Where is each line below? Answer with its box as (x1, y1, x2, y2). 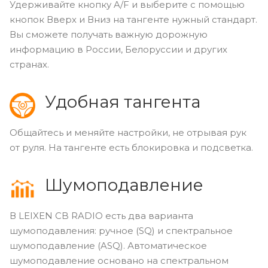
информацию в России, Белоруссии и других (10, 43, 227, 55)
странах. (10, 58, 49, 70)
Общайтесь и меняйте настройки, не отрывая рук (10, 126, 246, 138)
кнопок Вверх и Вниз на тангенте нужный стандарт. (10, 13, 257, 25)
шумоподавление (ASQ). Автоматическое (10, 239, 207, 251)
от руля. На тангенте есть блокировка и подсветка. (10, 141, 253, 153)
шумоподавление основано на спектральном (10, 254, 229, 266)
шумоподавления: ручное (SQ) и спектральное (10, 224, 233, 236)
